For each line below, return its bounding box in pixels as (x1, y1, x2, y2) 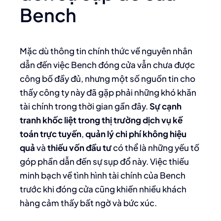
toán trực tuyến (20, 128, 81, 139)
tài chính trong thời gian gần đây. (20, 101, 149, 111)
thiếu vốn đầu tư (47, 142, 111, 153)
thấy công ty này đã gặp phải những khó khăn (20, 87, 196, 98)
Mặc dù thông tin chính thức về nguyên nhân (20, 45, 192, 56)
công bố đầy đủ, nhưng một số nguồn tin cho (20, 73, 195, 84)
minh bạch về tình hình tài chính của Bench (20, 170, 185, 181)
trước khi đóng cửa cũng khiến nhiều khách (20, 184, 186, 194)
